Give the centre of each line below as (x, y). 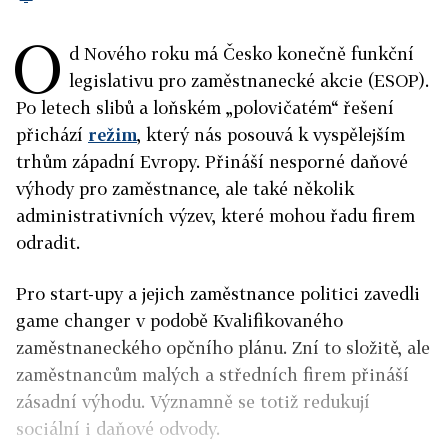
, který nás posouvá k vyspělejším (271, 134)
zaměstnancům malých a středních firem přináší (212, 374)
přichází (52, 134)
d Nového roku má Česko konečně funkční (241, 53)
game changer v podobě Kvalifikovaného (179, 320)
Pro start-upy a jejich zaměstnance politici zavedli (218, 293)
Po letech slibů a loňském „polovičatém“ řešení (205, 107)
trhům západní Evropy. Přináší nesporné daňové (212, 161)
